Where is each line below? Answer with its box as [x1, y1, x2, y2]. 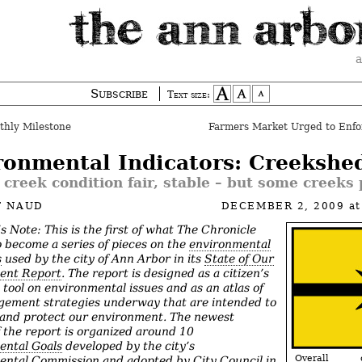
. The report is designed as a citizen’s [61, 267, 269, 280]
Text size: [167, 89, 210, 100]
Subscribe [90, 86, 148, 101]
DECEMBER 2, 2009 [221, 200, 349, 212]
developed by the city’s [62, 339, 195, 353]
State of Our [204, 252, 274, 266]
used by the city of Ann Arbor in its [2, 252, 204, 266]
